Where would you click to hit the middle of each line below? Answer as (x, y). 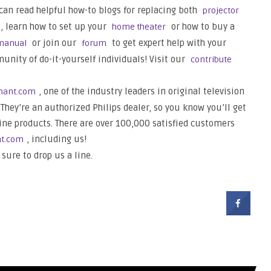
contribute (211, 60)
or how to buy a (202, 27)
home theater (139, 27)
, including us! (57, 139)
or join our (54, 43)
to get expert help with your (168, 43)
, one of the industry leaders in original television (142, 91)
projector (221, 11)
